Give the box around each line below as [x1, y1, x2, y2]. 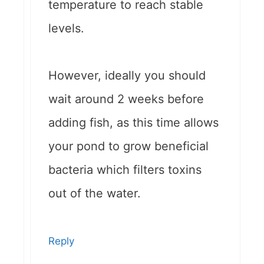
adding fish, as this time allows [48, 115, 219, 130]
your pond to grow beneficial [48, 138, 209, 153]
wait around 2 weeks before [48, 91, 204, 106]
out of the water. [48, 186, 141, 200]
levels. [48, 21, 84, 35]
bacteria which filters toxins [48, 162, 202, 177]
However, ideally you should [48, 68, 206, 82]
